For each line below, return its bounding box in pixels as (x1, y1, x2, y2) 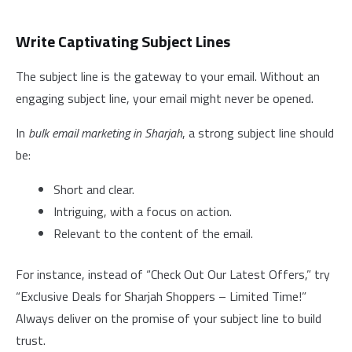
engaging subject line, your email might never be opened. (16, 89, 313, 108)
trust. (16, 331, 46, 350)
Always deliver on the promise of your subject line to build (16, 309, 321, 328)
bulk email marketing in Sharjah (28, 123, 182, 142)
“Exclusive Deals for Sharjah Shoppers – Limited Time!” (16, 287, 306, 306)
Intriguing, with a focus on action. (53, 202, 232, 221)
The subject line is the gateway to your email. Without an (16, 67, 320, 86)
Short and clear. (53, 180, 134, 199)
